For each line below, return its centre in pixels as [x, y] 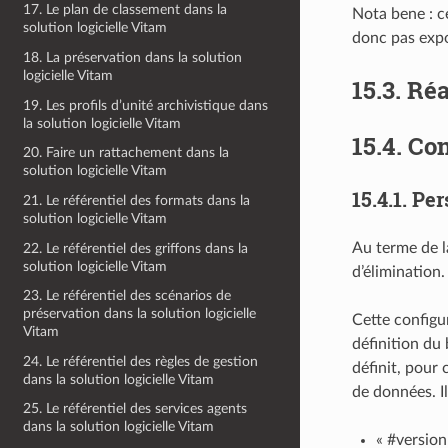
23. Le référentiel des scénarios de [127, 296]
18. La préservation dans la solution [133, 57]
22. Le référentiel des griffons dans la [136, 248]
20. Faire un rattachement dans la [126, 153]
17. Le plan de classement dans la [125, 10]
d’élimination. [398, 271]
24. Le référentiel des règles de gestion [141, 361]
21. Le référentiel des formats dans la [137, 200]
